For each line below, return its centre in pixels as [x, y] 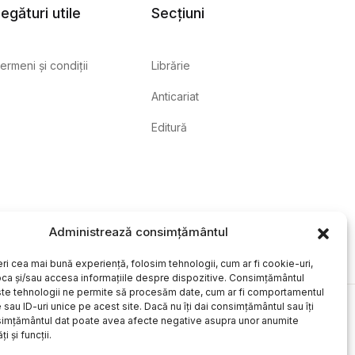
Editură [169, 127]
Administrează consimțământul [138, 232]
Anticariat [175, 96]
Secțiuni [178, 13]
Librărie [171, 65]
